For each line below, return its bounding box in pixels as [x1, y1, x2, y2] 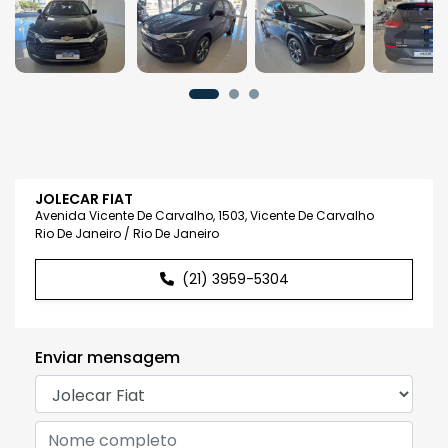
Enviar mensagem [35, 346, 180, 370]
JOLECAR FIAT [35, 188, 133, 209]
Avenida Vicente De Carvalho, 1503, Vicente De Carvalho [35, 206, 374, 224]
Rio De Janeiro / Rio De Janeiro [35, 224, 219, 242]
